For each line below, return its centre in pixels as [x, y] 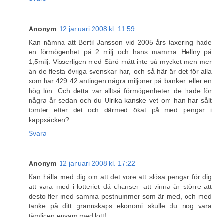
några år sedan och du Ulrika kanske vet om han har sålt [120, 100]
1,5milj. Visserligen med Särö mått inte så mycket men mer [120, 61]
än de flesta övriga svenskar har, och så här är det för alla [120, 71]
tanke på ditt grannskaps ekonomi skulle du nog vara [120, 206]
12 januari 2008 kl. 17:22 [97, 163]
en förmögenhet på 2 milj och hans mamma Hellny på [120, 52]
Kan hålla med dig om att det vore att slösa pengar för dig [120, 177]
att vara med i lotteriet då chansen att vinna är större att [120, 186]
